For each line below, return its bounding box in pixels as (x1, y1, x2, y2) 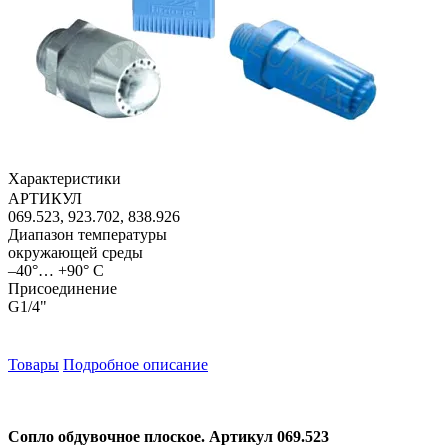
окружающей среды (8, 244, 143, 262)
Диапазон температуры (8, 226, 167, 244)
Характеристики (8, 170, 121, 188)
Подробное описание (63, 356, 208, 374)
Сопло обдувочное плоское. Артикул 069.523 (8, 428, 329, 446)
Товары (8, 356, 59, 374)
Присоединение (8, 280, 117, 298)
